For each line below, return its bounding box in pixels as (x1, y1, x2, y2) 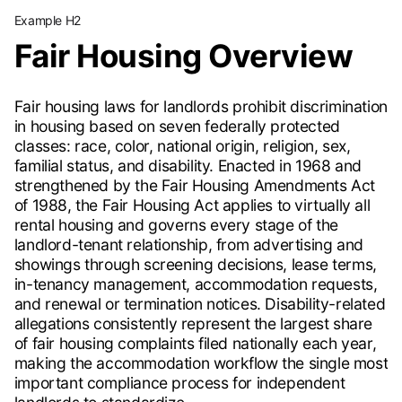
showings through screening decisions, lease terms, (13, 255, 377, 275)
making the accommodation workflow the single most (13, 354, 389, 373)
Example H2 (13, 13, 81, 29)
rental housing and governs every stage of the (13, 215, 338, 235)
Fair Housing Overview (13, 37, 354, 75)
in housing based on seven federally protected (13, 117, 340, 136)
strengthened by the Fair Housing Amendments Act (13, 176, 375, 196)
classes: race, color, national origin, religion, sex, (13, 136, 351, 156)
